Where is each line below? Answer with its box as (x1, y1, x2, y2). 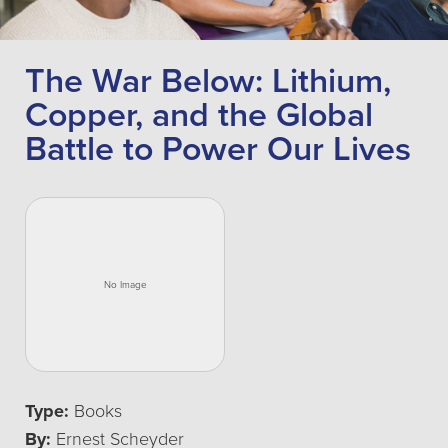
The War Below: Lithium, (25, 61, 391, 102)
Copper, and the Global (25, 95, 373, 136)
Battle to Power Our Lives (25, 129, 411, 170)
